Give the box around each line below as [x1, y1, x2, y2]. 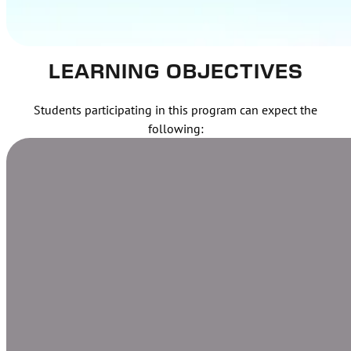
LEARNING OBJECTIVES [48, 63, 303, 83]
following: [147, 121, 204, 137]
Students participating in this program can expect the [34, 102, 317, 118]
